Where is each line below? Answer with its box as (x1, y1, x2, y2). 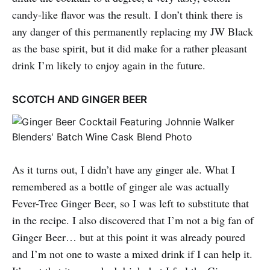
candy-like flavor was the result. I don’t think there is (12, 7, 243, 22)
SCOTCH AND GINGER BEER (12, 93, 148, 106)
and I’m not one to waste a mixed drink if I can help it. (12, 246, 253, 262)
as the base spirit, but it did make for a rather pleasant (12, 41, 247, 56)
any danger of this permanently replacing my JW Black (12, 24, 253, 39)
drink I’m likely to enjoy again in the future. (12, 58, 206, 73)
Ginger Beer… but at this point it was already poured (12, 230, 245, 245)
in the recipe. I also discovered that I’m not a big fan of (12, 213, 254, 228)
